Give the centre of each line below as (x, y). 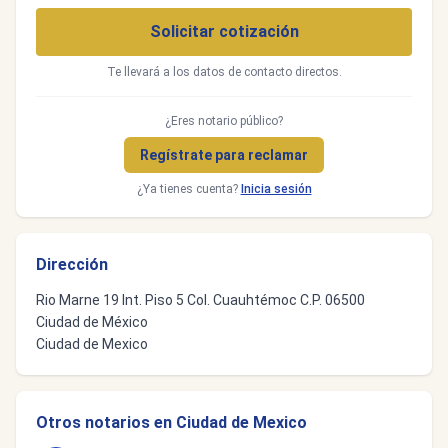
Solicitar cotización (224, 31)
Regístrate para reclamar (224, 155)
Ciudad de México (92, 322)
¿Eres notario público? (224, 121)
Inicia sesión (276, 189)
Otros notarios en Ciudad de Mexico (171, 422)
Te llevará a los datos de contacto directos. (224, 72)
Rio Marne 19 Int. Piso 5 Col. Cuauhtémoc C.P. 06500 (200, 300)
